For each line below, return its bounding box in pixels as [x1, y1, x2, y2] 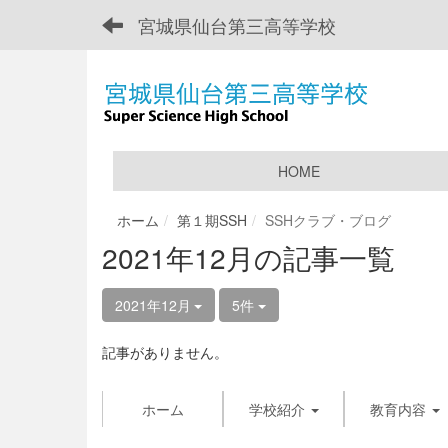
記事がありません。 [102, 342, 228, 362]
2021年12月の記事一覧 [102, 237, 395, 277]
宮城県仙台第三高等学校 [138, 12, 336, 38]
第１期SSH [177, 210, 247, 230]
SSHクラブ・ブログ [265, 210, 391, 230]
